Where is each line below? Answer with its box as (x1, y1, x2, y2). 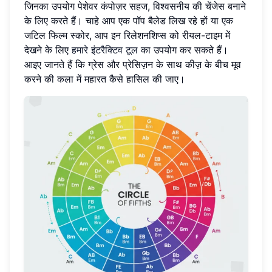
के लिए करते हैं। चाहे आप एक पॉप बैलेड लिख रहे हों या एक (24, 14, 233, 27)
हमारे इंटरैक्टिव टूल (72, 43, 138, 56)
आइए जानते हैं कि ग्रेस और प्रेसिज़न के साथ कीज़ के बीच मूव (24, 58, 241, 70)
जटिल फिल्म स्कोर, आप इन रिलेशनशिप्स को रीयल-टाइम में (24, 29, 230, 41)
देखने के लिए (24, 43, 72, 56)
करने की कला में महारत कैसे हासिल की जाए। (24, 72, 185, 85)
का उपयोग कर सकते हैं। (138, 43, 228, 56)
